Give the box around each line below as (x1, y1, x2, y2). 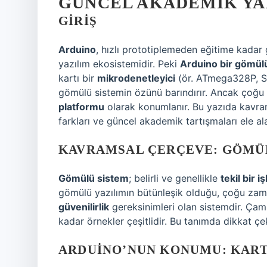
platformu (58, 101, 104, 113)
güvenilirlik (58, 201, 109, 213)
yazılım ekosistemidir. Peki (58, 58, 180, 70)
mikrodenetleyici (97, 72, 175, 84)
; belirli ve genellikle (129, 172, 221, 184)
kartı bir (58, 72, 97, 84)
